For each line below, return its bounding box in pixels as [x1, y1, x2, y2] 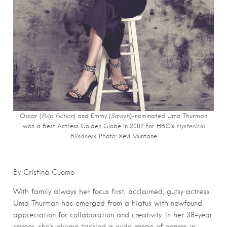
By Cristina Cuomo [13, 168, 74, 177]
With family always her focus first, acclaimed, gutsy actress [13, 187, 209, 196]
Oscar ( [20, 112, 42, 120]
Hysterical [176, 123, 205, 130]
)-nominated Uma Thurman [130, 112, 207, 120]
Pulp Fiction [42, 112, 73, 120]
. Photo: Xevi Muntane [96, 133, 157, 140]
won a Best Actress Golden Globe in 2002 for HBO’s [22, 123, 176, 130]
